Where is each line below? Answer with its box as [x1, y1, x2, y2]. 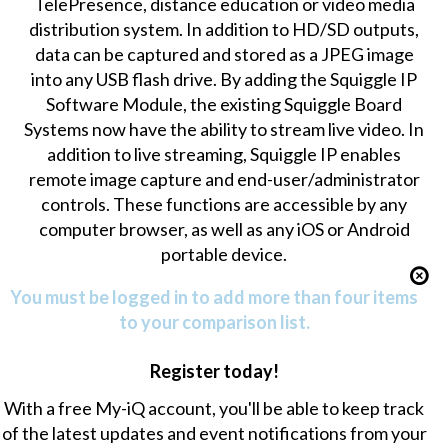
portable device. [161, 243, 288, 266]
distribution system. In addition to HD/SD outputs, [29, 18, 420, 41]
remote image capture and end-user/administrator [28, 168, 420, 191]
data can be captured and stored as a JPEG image [34, 43, 414, 66]
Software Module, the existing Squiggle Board [46, 93, 403, 116]
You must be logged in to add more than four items [10, 286, 419, 309]
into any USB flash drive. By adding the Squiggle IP [31, 68, 418, 91]
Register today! [149, 359, 279, 382]
